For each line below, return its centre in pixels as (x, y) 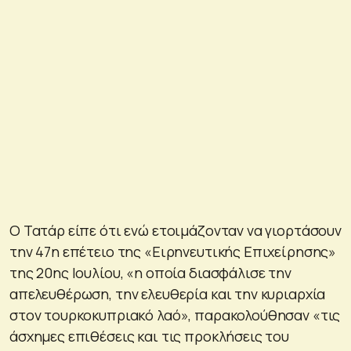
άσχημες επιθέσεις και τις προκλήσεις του (150, 336)
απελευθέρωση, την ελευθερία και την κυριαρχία (168, 293)
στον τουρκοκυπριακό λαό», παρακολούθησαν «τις (175, 315)
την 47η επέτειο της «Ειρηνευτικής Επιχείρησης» (173, 251)
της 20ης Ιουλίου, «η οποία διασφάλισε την (150, 272)
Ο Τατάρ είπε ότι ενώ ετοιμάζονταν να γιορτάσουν (175, 230)
